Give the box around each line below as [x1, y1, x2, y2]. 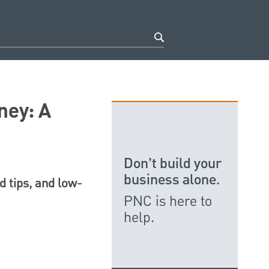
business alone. [124, 170, 220, 190]
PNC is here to [124, 192, 212, 211]
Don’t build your [124, 154, 222, 174]
